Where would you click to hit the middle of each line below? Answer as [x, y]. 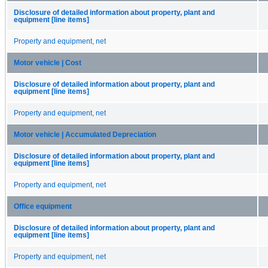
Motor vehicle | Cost [48, 63]
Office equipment [43, 206]
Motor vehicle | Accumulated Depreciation [85, 134]
